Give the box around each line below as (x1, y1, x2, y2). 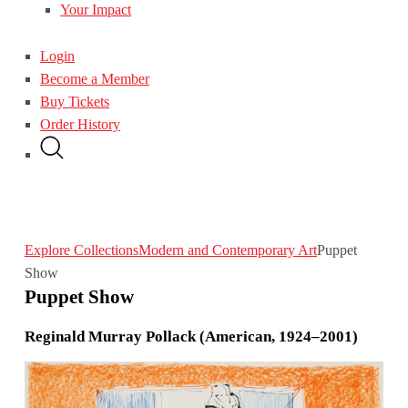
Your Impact (60, 2, 132, 18)
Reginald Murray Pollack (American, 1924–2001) (24, 328, 358, 346)
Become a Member (40, 70, 150, 87)
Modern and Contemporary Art (138, 241, 317, 258)
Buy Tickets (40, 93, 110, 109)
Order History (40, 116, 121, 132)
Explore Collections (24, 241, 138, 258)
